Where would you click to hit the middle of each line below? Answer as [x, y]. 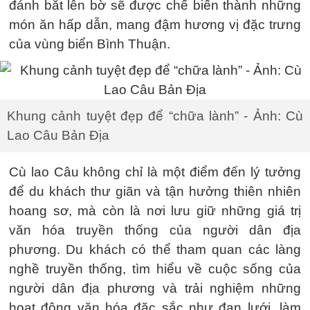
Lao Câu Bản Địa [58, 135]
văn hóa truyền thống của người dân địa [155, 230]
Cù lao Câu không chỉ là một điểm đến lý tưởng [155, 172]
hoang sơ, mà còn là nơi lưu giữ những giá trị [155, 210]
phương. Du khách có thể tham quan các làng [155, 249]
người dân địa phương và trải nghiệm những [155, 288]
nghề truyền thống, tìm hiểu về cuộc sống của [155, 268]
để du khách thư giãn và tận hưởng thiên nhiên [155, 191]
